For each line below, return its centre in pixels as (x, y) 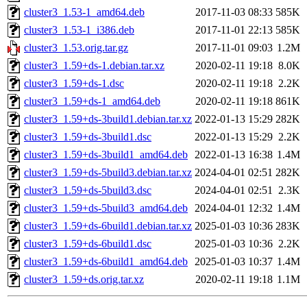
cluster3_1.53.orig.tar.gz (76, 48)
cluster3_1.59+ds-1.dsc (74, 84)
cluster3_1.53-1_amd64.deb (84, 12)
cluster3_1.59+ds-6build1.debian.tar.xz (108, 226)
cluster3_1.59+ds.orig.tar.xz (84, 280)
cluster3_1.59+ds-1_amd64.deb (92, 101)
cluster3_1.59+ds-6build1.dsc (88, 244)
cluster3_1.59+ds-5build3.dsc (88, 191)
